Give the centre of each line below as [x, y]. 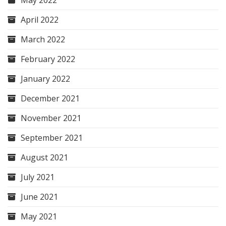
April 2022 [40, 20]
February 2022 [48, 59]
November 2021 [51, 118]
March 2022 [43, 40]
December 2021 [50, 99]
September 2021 [52, 138]
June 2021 [39, 197]
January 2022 [45, 79]
